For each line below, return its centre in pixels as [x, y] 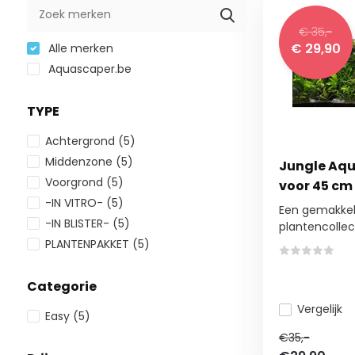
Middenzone [80, 162]
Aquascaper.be [88, 69]
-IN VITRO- [75, 203]
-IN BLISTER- [78, 223]
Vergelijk [319, 309]
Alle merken [79, 48]
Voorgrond [75, 182]
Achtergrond [81, 141]
